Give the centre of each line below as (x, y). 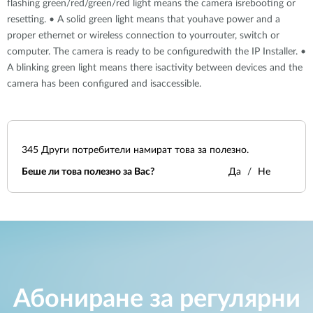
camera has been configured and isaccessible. (104, 84)
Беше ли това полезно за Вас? (88, 172)
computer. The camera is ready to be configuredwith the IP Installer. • (156, 52)
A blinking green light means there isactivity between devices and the (155, 68)
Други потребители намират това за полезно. (144, 150)
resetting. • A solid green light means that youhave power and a (144, 20)
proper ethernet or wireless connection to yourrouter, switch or (143, 36)
